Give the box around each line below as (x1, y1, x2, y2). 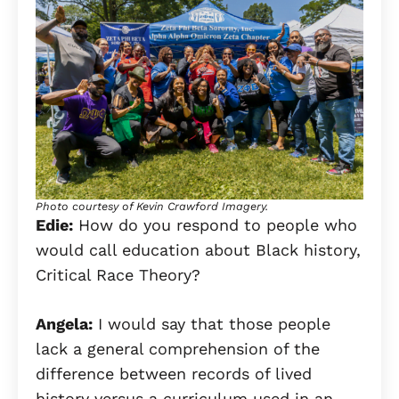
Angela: (36, 313, 93, 333)
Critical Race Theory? (36, 265, 200, 284)
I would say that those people (93, 313, 330, 333)
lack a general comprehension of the (36, 338, 320, 358)
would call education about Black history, (36, 240, 361, 259)
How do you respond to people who (73, 215, 357, 234)
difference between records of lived (36, 363, 312, 383)
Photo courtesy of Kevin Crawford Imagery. (36, 199, 268, 213)
